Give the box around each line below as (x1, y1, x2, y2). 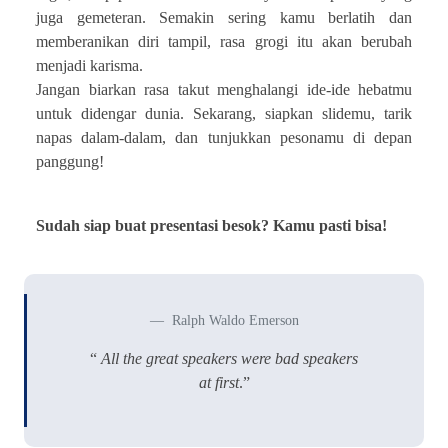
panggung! (36, 152, 104, 170)
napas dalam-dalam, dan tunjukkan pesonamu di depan (36, 128, 412, 146)
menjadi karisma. (36, 56, 143, 74)
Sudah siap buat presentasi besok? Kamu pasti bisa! (36, 216, 387, 234)
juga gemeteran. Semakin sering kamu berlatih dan (36, 8, 412, 26)
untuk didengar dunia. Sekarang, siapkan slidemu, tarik (36, 104, 412, 122)
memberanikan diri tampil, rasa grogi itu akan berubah (36, 32, 412, 50)
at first (198, 373, 239, 391)
